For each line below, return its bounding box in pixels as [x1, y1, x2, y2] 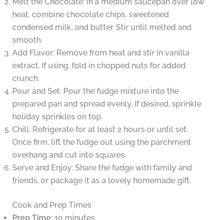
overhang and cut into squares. [12, 150, 126, 160]
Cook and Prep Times [12, 200, 91, 210]
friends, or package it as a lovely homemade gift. [12, 175, 191, 185]
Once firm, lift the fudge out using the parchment [12, 137, 191, 147]
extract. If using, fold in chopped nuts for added [12, 60, 186, 70]
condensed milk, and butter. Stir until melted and [12, 22, 192, 32]
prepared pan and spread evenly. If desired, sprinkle [12, 99, 201, 109]
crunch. [12, 73, 39, 83]
